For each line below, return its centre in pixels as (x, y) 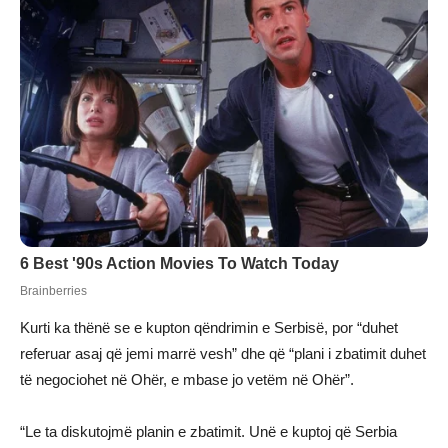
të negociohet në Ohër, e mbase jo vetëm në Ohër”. (187, 379)
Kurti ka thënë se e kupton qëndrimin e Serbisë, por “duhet (209, 327)
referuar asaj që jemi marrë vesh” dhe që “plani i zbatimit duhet (223, 353)
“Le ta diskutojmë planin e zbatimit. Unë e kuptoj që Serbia (208, 431)
